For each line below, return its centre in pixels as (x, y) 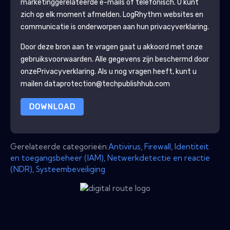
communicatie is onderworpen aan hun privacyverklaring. (114, 27)
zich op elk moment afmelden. (71, 14)
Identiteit (192, 146)
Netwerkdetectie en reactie (159, 158)
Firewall (158, 146)
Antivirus (124, 146)
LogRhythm (142, 14)
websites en (182, 14)
